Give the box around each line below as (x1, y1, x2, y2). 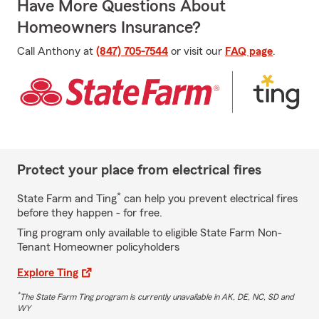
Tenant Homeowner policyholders (17, 241, 179, 253)
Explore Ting (17, 266, 78, 278)
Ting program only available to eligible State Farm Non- (17, 226, 282, 239)
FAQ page (225, 46, 273, 57)
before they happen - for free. (17, 206, 162, 219)
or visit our (168, 46, 225, 57)
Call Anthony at (17, 46, 96, 57)
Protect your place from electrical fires (17, 162, 261, 177)
